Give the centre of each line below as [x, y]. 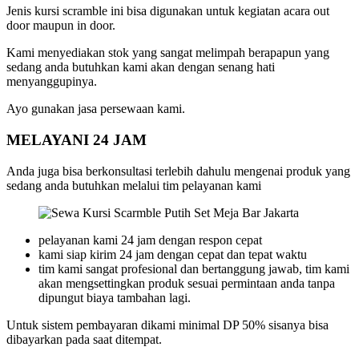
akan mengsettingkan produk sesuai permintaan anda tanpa [187, 283]
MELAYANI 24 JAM [77, 139]
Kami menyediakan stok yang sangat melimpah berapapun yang [168, 53]
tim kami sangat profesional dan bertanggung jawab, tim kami [194, 268]
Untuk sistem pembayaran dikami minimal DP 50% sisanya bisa [167, 325]
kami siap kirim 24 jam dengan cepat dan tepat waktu [173, 254]
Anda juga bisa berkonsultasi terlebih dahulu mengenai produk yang [178, 171]
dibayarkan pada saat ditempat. [84, 339]
